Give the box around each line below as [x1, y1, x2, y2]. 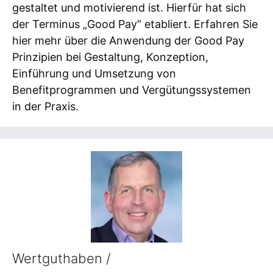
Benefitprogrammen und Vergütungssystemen [12, 83, 251, 96]
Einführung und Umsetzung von [12, 66, 176, 80]
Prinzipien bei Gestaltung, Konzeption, [12, 50, 208, 63]
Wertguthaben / [12, 250, 111, 267]
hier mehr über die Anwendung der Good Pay [12, 34, 244, 47]
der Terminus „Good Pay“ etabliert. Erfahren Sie [12, 17, 258, 30]
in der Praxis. [12, 99, 79, 113]
